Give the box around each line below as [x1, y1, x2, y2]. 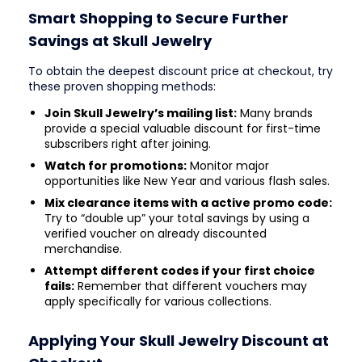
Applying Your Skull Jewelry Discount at [28, 330, 329, 351]
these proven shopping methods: [28, 78, 216, 95]
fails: [44, 277, 74, 294]
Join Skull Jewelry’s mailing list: [44, 104, 237, 121]
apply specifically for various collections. [44, 293, 271, 309]
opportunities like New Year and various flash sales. [44, 172, 330, 189]
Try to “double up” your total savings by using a [44, 209, 309, 226]
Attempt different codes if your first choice [44, 262, 315, 279]
